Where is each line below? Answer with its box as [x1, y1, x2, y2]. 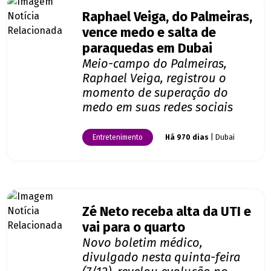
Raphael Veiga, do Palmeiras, [82, 9, 252, 25]
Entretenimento [93, 133, 143, 142]
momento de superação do [82, 85, 228, 100]
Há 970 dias [165, 133, 209, 142]
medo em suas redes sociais [82, 100, 233, 115]
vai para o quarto [82, 220, 185, 236]
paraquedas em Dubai [82, 41, 212, 57]
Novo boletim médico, [82, 235, 203, 250]
